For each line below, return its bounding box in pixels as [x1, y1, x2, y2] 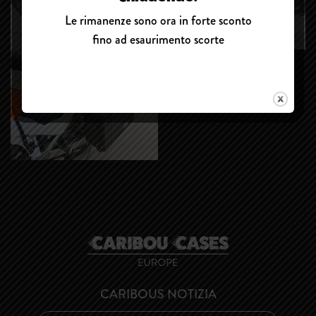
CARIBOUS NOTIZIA [99, 285, 217, 304]
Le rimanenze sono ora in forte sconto [64, 11, 252, 30]
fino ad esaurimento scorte [92, 30, 224, 49]
